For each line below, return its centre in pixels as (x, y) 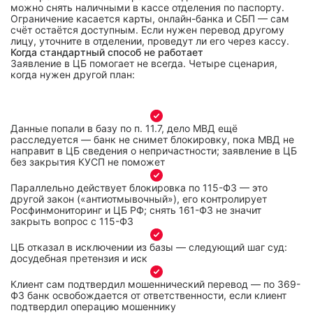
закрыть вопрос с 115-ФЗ (72, 221)
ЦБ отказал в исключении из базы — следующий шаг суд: (149, 247)
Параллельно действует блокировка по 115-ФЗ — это (139, 188)
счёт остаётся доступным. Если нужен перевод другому (147, 30)
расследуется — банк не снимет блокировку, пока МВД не (152, 139)
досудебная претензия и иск (79, 258)
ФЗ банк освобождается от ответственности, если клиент (148, 295)
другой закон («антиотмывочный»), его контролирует (139, 199)
